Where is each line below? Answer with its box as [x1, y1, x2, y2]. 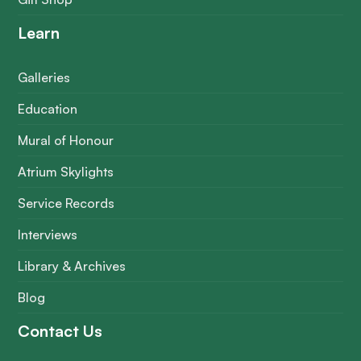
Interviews [18, 226, 78, 243]
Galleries [18, 68, 71, 85]
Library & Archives [18, 257, 127, 274]
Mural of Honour [18, 131, 114, 148]
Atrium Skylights [18, 163, 114, 180]
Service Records [18, 194, 115, 211]
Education [18, 100, 78, 117]
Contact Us [18, 320, 103, 341]
